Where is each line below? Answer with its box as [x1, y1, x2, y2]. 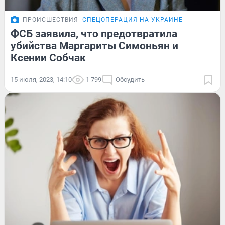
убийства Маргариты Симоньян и [11, 39, 178, 52]
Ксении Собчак [11, 51, 86, 64]
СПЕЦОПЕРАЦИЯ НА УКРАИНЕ [82, 16, 183, 23]
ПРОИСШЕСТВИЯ [23, 16, 78, 23]
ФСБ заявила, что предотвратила [11, 27, 177, 40]
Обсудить [116, 75, 145, 83]
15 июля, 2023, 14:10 [11, 75, 72, 83]
